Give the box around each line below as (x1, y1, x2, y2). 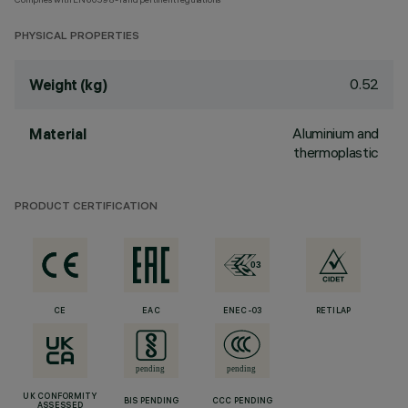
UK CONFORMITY (23, 393, 97, 402)
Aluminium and (292, 124, 379, 142)
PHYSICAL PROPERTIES (15, 31, 139, 43)
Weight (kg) (29, 76, 107, 94)
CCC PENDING (211, 397, 273, 406)
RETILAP (315, 307, 352, 316)
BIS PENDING (123, 397, 179, 406)
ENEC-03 (222, 307, 262, 316)
